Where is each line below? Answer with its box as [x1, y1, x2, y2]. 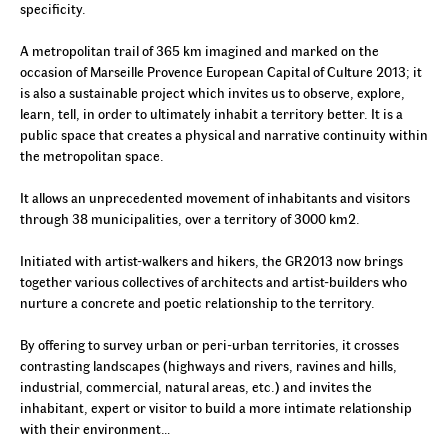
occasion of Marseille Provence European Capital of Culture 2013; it [20, 61, 422, 81]
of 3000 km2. [277, 208, 360, 228]
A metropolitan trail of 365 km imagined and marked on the [20, 40, 379, 60]
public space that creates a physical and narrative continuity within [20, 124, 428, 144]
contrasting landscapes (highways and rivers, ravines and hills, [20, 355, 397, 375]
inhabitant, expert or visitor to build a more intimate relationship [20, 397, 412, 417]
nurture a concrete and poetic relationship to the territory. [20, 292, 375, 312]
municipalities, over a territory [91, 208, 277, 228]
